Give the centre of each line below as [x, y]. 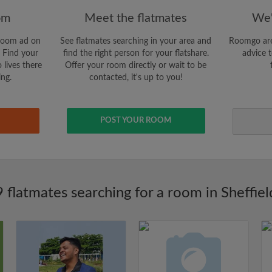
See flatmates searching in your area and [136, 41]
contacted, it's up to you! [136, 78]
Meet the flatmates [136, 18]
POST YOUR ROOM [136, 121]
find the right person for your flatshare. [136, 53]
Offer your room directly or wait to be [136, 66]
